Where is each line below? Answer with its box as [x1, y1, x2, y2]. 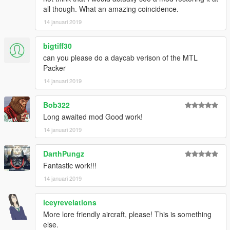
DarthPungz [43, 148, 84, 159]
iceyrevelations [43, 197, 97, 207]
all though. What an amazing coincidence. [43, 3, 179, 14]
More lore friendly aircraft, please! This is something [43, 208, 212, 219]
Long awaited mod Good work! [43, 111, 143, 122]
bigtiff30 [43, 40, 72, 51]
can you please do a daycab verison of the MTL [43, 52, 198, 63]
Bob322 [43, 99, 70, 110]
